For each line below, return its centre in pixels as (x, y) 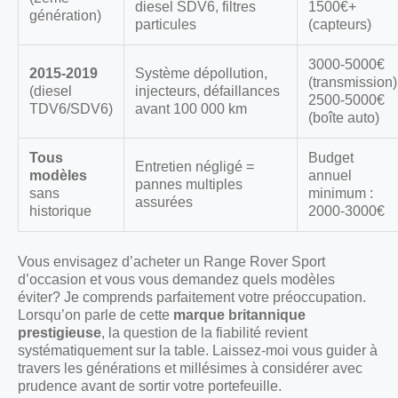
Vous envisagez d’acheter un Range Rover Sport (171, 262)
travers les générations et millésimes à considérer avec (190, 369)
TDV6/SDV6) (71, 109)
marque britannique (239, 315)
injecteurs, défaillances (207, 92)
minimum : (341, 194)
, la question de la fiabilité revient (204, 333)
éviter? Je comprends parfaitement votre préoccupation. (192, 298)
